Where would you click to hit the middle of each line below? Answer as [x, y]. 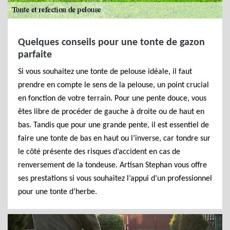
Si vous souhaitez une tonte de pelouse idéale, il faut [105, 72]
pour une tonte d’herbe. [57, 192]
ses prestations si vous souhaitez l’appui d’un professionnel [115, 179]
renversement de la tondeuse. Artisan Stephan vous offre [112, 165]
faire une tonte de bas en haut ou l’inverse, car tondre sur [114, 139]
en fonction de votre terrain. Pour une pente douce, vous [112, 99]
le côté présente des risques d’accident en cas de [99, 152]
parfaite [35, 55]
